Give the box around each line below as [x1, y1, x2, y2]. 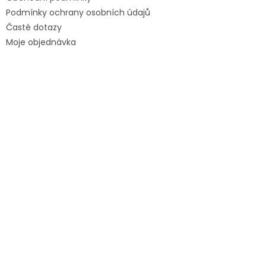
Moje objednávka [6, 36, 76, 48]
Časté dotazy [6, 21, 62, 33]
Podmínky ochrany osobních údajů [6, 6, 150, 18]
